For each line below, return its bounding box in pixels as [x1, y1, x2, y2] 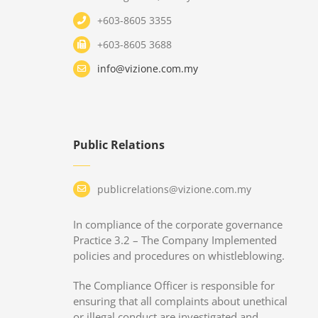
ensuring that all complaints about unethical [73, 294, 288, 308]
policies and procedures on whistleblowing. [73, 248, 285, 263]
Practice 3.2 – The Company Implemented [73, 233, 278, 247]
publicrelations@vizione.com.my [97, 182, 251, 196]
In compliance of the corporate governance [73, 217, 283, 231]
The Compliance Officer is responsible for [73, 278, 275, 292]
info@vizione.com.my [97, 62, 198, 75]
